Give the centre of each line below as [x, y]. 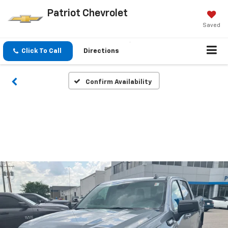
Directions [101, 51]
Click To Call [41, 51]
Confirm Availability [118, 82]
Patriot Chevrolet [87, 13]
